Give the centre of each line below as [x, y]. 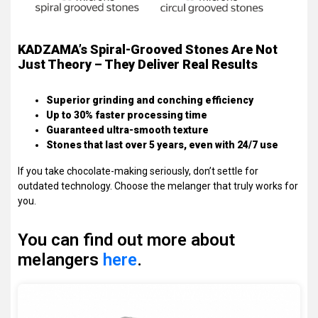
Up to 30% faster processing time [127, 115]
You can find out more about [126, 240]
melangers [60, 259]
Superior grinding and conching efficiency [150, 100]
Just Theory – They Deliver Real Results [138, 64]
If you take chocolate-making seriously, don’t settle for [138, 171]
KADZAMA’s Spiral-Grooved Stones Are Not [148, 49]
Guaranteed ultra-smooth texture [127, 130]
